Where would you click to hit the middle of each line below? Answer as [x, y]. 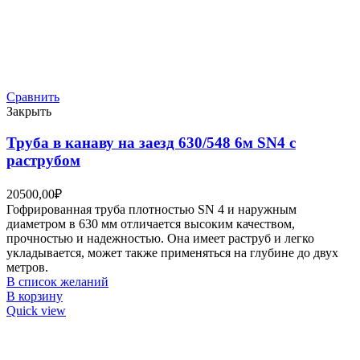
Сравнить [33, 97]
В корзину [35, 296]
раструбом [43, 161]
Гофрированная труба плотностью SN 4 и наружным [151, 209]
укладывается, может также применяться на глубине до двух [172, 252]
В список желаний [57, 281]
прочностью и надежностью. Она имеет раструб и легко [160, 238]
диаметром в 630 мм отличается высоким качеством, [151, 223]
